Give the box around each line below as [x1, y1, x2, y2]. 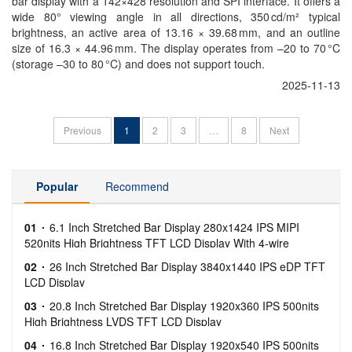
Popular [36, 178, 78, 194]
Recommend [105, 178, 169, 194]
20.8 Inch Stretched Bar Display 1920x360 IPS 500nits [49, 298, 319, 313]
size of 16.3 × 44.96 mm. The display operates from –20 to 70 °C [12, 40, 340, 56]
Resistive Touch [24, 251, 103, 266]
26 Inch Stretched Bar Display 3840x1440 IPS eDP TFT [49, 258, 325, 274]
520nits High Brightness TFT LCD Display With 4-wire [24, 235, 289, 251]
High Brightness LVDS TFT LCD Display [24, 313, 222, 329]
